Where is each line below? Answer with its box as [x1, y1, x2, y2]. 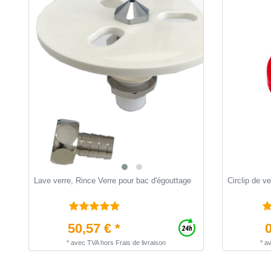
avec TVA [71, 238, 99, 246]
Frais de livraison [116, 238, 166, 246]
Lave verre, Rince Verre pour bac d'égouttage [33, 175, 191, 185]
